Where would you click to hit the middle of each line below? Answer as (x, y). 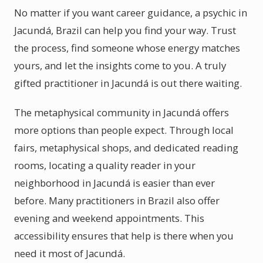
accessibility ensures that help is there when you (124, 236)
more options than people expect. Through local (124, 130)
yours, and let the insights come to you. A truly (120, 65)
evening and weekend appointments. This (109, 218)
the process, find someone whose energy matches (127, 48)
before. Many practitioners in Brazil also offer (117, 200)
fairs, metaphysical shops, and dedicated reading (126, 148)
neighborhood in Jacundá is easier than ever (114, 183)
